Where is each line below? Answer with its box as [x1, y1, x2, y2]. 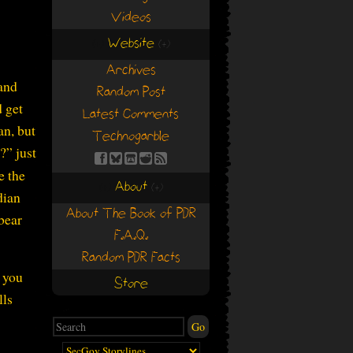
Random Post [96, 84, 165, 102]
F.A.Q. [113, 227, 148, 245]
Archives [106, 61, 156, 80]
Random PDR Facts [81, 249, 180, 267]
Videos [110, 9, 151, 27]
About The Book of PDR [65, 205, 196, 223]
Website [103, 35, 158, 53]
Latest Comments [83, 106, 179, 124]
